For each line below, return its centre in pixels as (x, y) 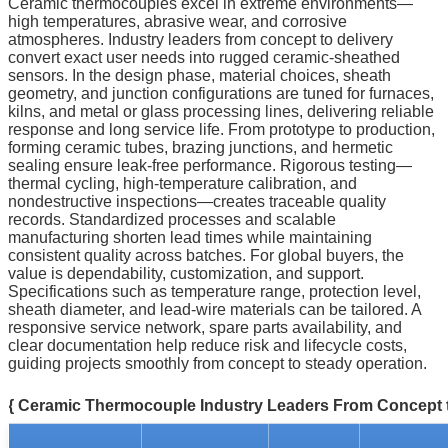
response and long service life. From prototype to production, (221, 130)
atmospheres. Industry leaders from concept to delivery (200, 40)
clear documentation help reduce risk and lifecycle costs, (207, 346)
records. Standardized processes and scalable (172, 220)
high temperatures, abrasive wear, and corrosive (177, 22)
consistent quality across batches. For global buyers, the (206, 256)
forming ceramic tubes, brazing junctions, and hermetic (200, 148)
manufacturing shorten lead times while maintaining (190, 238)
